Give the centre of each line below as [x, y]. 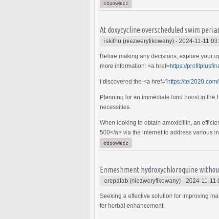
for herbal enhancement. [132, 206]
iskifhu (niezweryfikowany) [139, 41]
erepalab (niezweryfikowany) [142, 181]
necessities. [115, 107]
